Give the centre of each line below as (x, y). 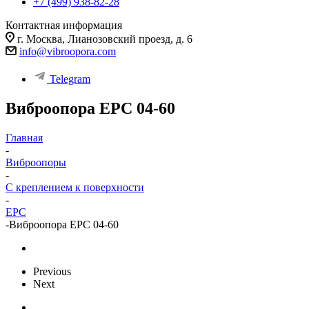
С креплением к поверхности (75, 187)
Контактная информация (64, 25)
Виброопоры (36, 162)
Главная (24, 137)
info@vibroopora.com (68, 51)
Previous (52, 271)
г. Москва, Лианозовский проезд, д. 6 (105, 39)
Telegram (70, 79)
